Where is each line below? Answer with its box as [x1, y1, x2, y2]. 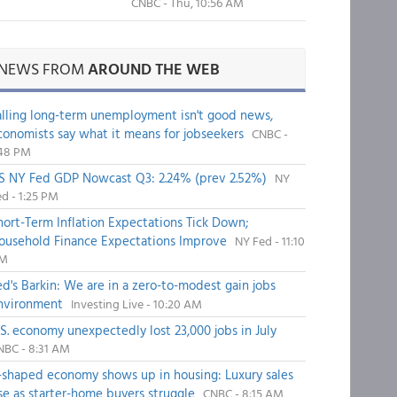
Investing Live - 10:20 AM [70, 294, 202, 313]
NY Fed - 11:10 [234, 231, 305, 250]
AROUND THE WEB [87, 57, 220, 81]
